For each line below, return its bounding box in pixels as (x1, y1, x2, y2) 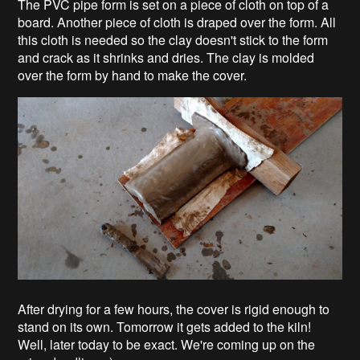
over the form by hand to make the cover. (18, 66, 247, 85)
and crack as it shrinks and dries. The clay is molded (18, 48, 315, 67)
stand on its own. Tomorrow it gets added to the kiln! (18, 317, 312, 337)
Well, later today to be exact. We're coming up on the (18, 335, 316, 354)
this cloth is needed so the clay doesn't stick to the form (18, 31, 329, 50)
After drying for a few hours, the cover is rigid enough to (18, 300, 330, 319)
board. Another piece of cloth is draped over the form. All (18, 13, 337, 32)
